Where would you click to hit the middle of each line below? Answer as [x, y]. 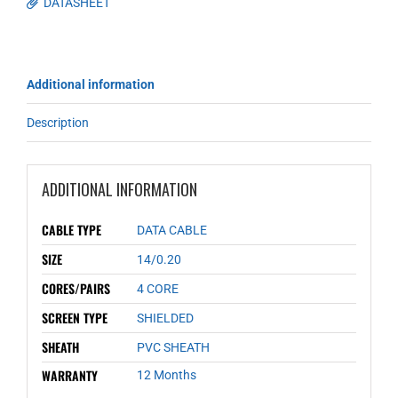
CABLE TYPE [71, 229]
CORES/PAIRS [76, 288]
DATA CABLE [171, 230]
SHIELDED [165, 318]
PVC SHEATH [173, 347]
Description [58, 123]
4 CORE [157, 288]
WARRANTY [69, 375]
